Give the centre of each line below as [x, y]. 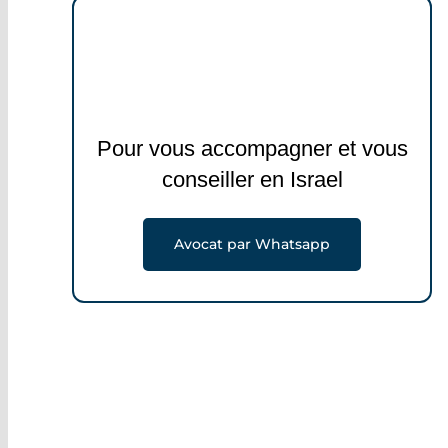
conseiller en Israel [252, 180]
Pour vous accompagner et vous [252, 149]
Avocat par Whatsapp [252, 243]
